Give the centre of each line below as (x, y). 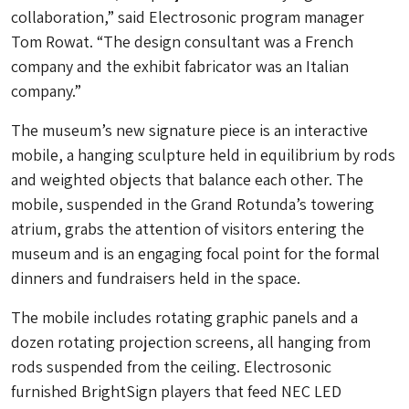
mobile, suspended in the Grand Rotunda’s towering (193, 204)
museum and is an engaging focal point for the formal (195, 253)
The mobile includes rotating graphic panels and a (184, 317)
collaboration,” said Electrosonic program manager (188, 17)
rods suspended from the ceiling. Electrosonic (171, 367)
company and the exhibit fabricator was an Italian (180, 66)
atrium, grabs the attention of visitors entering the (188, 229)
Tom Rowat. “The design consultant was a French (182, 42)
